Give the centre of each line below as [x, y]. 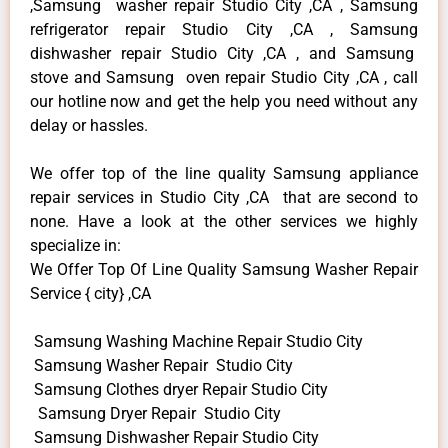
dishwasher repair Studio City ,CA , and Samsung [224, 53]
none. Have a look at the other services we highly [224, 221]
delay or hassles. [89, 125]
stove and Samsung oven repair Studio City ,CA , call [224, 77]
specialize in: [75, 245]
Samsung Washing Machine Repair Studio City [196, 341]
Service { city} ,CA [90, 293]
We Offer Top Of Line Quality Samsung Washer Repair [224, 269]
